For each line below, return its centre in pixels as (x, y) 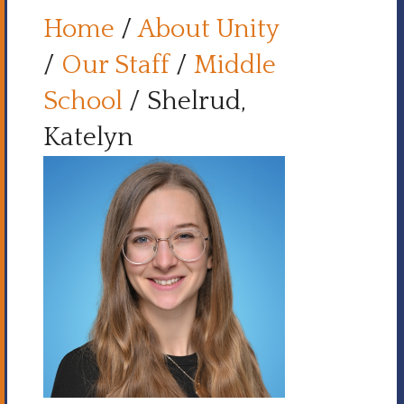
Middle (235, 65)
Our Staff (115, 65)
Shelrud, (197, 101)
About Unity (208, 29)
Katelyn (88, 138)
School (83, 101)
